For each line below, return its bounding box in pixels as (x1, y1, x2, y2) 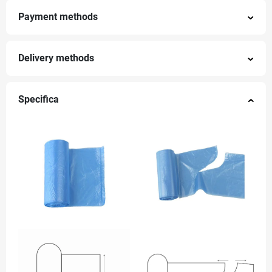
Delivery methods (18, 53, 94, 64)
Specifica (18, 94, 59, 106)
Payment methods (18, 12, 98, 23)
